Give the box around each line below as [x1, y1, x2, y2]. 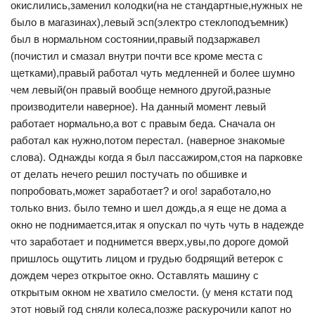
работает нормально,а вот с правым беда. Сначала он [11, 117, 275, 130]
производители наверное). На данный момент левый [11, 101, 266, 113]
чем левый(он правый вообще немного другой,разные [11, 84, 271, 96]
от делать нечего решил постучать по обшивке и [11, 168, 247, 181]
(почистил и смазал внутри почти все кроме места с [11, 50, 263, 63]
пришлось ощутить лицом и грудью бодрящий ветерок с [11, 252, 283, 265]
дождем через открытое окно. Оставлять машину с [11, 269, 259, 282]
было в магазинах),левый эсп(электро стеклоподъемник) [11, 16, 288, 29]
